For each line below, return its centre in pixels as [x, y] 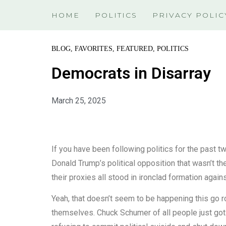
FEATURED [135, 49]
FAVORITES [94, 49]
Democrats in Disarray [131, 73]
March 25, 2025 [79, 101]
